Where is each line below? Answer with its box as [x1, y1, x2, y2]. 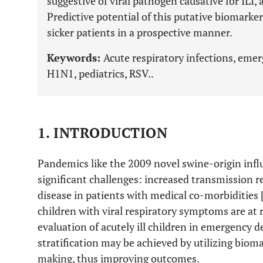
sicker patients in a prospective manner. [47, 25, 232, 39]
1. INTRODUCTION [38, 123, 168, 142]
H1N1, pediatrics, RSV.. [47, 66, 154, 80]
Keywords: [47, 50, 103, 65]
